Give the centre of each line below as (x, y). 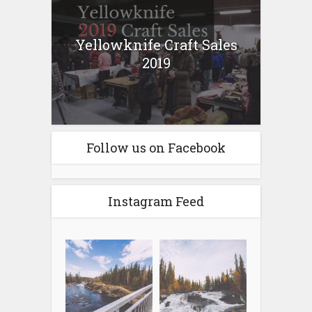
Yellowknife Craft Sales (156, 44)
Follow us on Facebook (156, 148)
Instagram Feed (156, 202)
